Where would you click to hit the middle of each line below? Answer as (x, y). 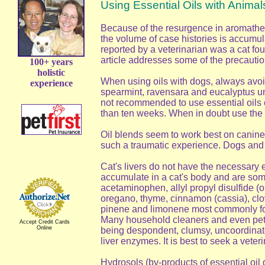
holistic (51, 72)
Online (44, 228)
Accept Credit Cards (44, 222)
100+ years (51, 62)
